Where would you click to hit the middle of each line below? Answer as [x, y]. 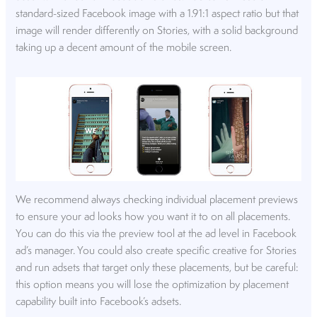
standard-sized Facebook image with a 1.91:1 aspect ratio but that [157, 15]
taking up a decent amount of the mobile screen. [124, 48]
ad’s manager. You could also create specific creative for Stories [156, 251]
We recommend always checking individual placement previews [157, 200]
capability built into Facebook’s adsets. [99, 302]
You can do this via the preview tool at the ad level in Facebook [156, 234]
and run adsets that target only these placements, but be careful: [157, 268]
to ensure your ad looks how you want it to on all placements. [153, 217]
